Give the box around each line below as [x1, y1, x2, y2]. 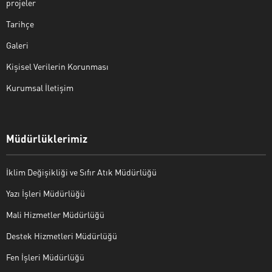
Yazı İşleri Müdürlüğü [6, 187, 85, 199]
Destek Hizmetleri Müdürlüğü [6, 229, 117, 241]
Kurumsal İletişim [6, 81, 73, 93]
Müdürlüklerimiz [6, 131, 87, 145]
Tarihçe [6, 18, 34, 29]
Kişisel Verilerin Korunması [6, 60, 109, 72]
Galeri [6, 39, 29, 50]
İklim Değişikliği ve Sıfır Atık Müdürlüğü [6, 166, 157, 177]
